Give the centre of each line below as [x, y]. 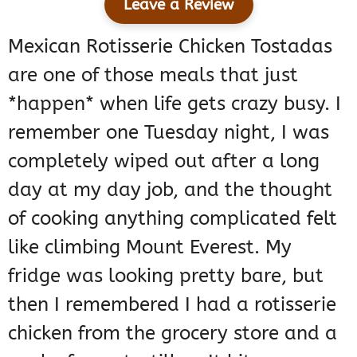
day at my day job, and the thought [170, 190]
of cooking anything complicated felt [173, 219]
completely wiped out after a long [164, 161]
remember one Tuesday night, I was [169, 133]
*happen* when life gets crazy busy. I [175, 104]
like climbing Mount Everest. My [150, 247]
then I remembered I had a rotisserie [172, 305]
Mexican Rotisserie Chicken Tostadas [170, 47]
